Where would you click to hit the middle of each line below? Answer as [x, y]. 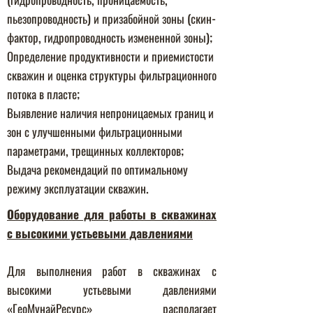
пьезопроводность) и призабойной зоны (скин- [111, 19]
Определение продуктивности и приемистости [110, 56]
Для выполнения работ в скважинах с [112, 271]
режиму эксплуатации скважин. [78, 188]
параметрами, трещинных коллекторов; [95, 151]
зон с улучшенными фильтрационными [95, 132]
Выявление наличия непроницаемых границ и [110, 113]
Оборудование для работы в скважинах [112, 214]
